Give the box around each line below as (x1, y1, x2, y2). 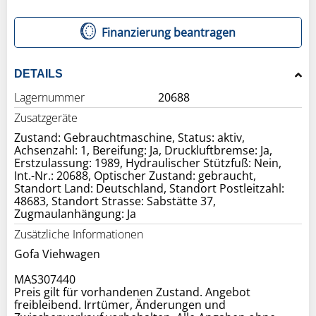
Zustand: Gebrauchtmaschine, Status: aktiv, (14, 129, 245, 145)
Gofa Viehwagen (14, 245, 100, 262)
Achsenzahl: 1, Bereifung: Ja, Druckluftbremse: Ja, (14, 142, 272, 158)
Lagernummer (14, 89, 85, 105)
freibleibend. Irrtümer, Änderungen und (14, 296, 226, 312)
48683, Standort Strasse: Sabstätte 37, (14, 193, 216, 209)
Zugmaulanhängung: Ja (14, 205, 136, 221)
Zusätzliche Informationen (14, 226, 143, 242)
